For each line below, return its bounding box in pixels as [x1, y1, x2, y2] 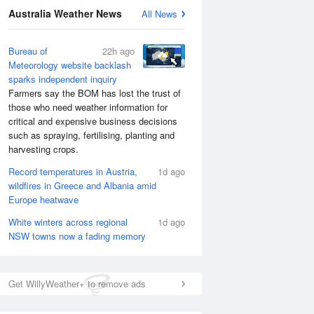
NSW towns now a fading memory [8, 229, 146, 243]
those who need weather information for [8, 100, 168, 114]
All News [142, 7, 177, 20]
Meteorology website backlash [8, 58, 131, 71]
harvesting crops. [8, 142, 78, 156]
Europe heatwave [8, 193, 78, 206]
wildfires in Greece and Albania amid [8, 179, 156, 192]
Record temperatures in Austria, [8, 165, 137, 178]
